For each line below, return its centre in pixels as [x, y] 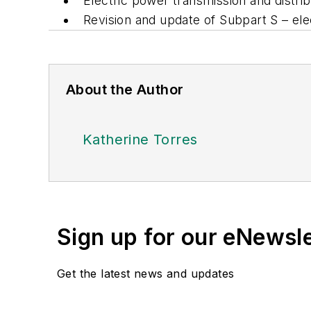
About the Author [125, 89]
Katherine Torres [140, 139]
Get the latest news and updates [146, 273]
